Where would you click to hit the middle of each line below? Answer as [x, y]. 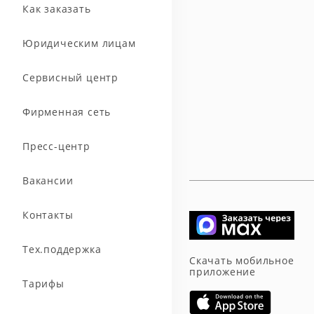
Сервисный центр [70, 77]
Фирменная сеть [67, 111]
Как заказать [57, 8]
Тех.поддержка [62, 249]
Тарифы [43, 283]
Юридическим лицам [79, 43]
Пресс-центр [56, 146]
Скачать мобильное [242, 260]
